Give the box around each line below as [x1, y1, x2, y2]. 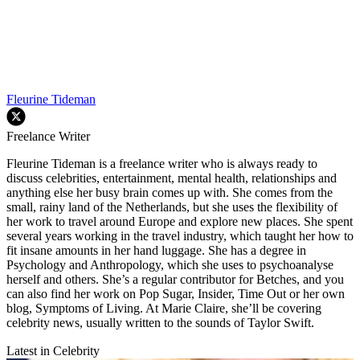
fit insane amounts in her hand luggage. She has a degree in [6, 243, 306, 257]
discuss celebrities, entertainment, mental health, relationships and [6, 170, 337, 185]
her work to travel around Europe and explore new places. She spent [6, 214, 353, 228]
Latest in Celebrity [6, 343, 100, 358]
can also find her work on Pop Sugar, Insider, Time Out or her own [6, 286, 345, 301]
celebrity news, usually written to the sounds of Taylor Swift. [6, 315, 314, 329]
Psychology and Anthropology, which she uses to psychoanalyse [6, 257, 333, 272]
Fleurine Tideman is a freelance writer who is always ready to [6, 156, 317, 170]
